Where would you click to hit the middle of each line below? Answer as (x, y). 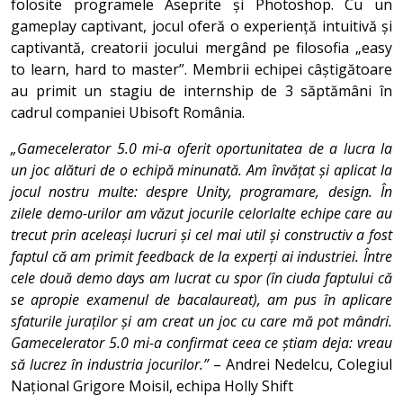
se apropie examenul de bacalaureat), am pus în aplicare (201, 299)
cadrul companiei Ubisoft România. (128, 112)
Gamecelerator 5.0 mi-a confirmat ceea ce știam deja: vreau (201, 342)
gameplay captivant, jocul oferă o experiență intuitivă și (201, 26)
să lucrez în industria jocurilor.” (110, 364)
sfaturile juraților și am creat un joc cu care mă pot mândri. (201, 321)
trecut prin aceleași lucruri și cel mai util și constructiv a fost (201, 234)
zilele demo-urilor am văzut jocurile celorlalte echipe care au (201, 213)
